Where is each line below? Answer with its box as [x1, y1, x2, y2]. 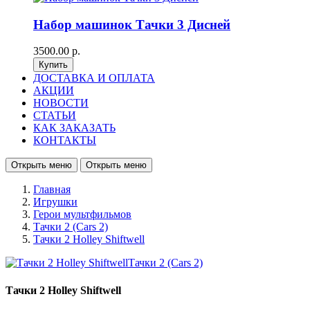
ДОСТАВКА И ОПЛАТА [33, 72, 155, 84]
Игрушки [33, 196, 77, 208]
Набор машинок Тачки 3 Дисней [33, 17, 230, 32]
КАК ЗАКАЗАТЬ [33, 122, 116, 134]
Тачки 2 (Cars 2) [33, 221, 108, 233]
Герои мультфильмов [33, 208, 131, 221]
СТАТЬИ [33, 109, 76, 122]
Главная [33, 183, 71, 196]
